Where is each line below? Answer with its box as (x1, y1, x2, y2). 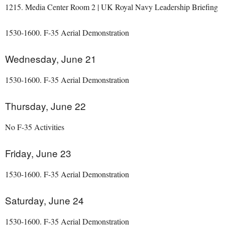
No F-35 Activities (5, 122, 64, 132)
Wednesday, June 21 (5, 52, 96, 65)
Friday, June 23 (5, 146, 71, 160)
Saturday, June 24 (5, 193, 84, 207)
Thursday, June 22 (5, 99, 86, 113)
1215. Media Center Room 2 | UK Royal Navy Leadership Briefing (5, 2, 218, 12)
